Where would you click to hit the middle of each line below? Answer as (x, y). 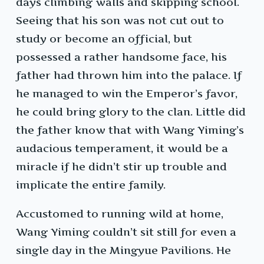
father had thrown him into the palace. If (129, 75)
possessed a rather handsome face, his (121, 57)
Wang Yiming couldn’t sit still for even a (126, 232)
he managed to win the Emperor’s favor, (127, 94)
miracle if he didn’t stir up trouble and (121, 167)
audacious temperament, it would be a (122, 148)
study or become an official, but (104, 39)
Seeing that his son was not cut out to (120, 21)
